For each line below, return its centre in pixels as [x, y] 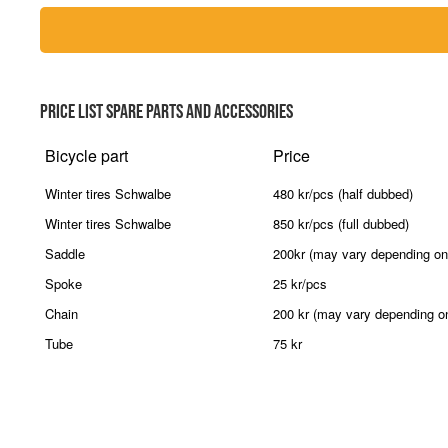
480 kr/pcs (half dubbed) [343, 193]
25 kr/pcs [300, 283]
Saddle [65, 253]
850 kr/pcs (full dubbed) [341, 223]
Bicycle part [86, 155]
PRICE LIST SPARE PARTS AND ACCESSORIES [166, 111]
